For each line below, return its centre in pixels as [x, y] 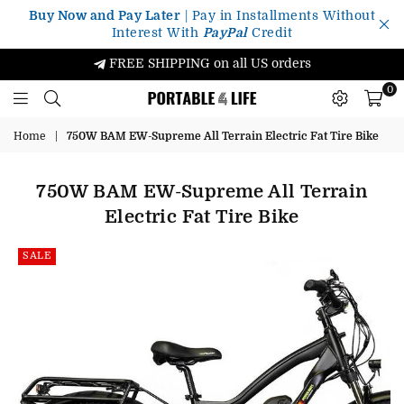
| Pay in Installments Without [278, 15]
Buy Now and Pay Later [105, 15]
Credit [270, 32]
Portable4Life [170, 123]
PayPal [225, 32]
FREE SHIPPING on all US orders [208, 63]
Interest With [157, 32]
